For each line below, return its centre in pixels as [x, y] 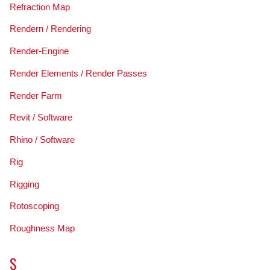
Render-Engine [39, 51]
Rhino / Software [42, 140]
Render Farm [36, 95]
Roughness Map [42, 228]
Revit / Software [41, 118]
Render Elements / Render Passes [78, 73]
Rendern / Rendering [50, 29]
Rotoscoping [34, 206]
